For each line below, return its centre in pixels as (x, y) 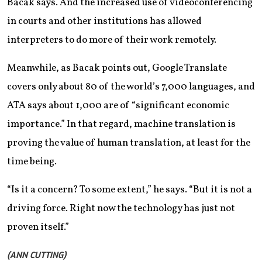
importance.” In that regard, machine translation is (121, 124)
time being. (32, 162)
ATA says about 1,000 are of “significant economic (118, 106)
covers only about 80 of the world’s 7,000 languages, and (131, 87)
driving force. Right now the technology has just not (121, 208)
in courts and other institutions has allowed (104, 21)
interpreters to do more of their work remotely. (112, 40)
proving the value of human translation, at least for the (129, 143)
